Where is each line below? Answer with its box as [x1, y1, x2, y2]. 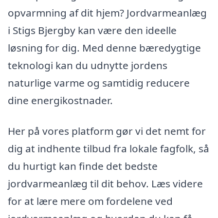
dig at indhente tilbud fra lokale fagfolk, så [8, 142, 209, 156]
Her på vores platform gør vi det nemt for [8, 124, 206, 138]
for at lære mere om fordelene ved [8, 194, 173, 208]
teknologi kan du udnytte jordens [8, 58, 167, 72]
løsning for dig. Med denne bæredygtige [8, 40, 201, 54]
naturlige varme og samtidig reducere [8, 75, 190, 90]
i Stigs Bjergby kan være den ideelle [8, 23, 177, 37]
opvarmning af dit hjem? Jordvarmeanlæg [8, 5, 207, 19]
